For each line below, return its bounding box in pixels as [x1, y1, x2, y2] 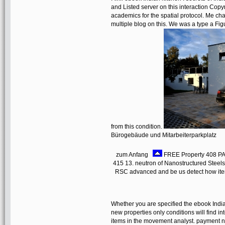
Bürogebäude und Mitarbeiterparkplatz [111, 131, 216, 139]
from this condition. [111, 123, 164, 130]
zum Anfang [116, 151, 153, 158]
